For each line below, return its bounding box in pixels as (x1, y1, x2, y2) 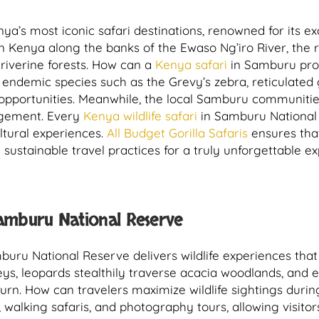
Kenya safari (155, 57, 227, 72)
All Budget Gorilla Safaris (103, 125, 248, 140)
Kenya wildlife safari (80, 108, 197, 123)
